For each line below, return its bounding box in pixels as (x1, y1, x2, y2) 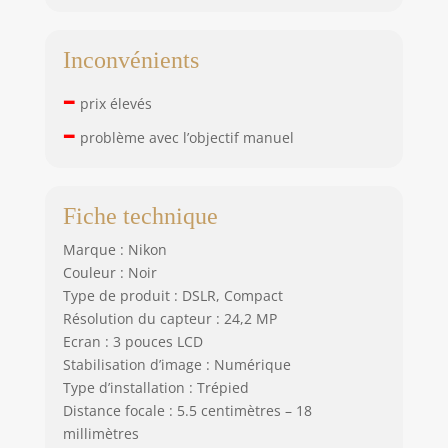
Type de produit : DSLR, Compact (62, 285, 283, 305)
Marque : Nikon (62, 239, 167, 259)
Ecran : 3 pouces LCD (62, 331, 203, 351)
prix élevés (75, 93, 152, 113)
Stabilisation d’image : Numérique (62, 354, 291, 374)
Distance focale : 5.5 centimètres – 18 (62, 400, 312, 420)
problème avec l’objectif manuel (75, 127, 294, 147)
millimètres (62, 423, 139, 443)
